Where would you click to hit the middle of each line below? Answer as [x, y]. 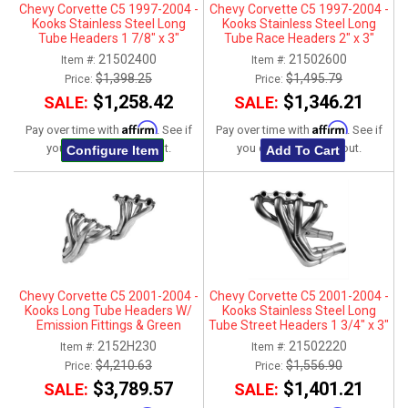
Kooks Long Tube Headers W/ [108, 311]
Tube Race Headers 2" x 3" [299, 39]
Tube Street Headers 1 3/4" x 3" [299, 326]
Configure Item [112, 150]
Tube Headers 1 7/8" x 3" [108, 39]
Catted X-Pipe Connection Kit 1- [108, 340]
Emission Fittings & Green [108, 326]
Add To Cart [302, 150]
